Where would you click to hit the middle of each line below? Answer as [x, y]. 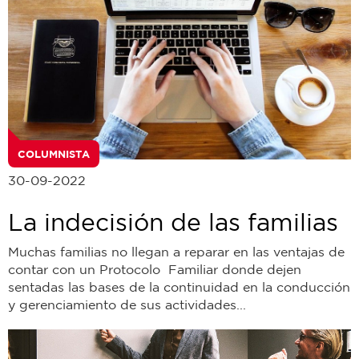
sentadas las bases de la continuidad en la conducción [179, 286]
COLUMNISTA [54, 153]
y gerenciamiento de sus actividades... [127, 304]
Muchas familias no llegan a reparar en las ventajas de [176, 251]
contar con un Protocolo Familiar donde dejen [155, 269]
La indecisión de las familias [173, 221]
